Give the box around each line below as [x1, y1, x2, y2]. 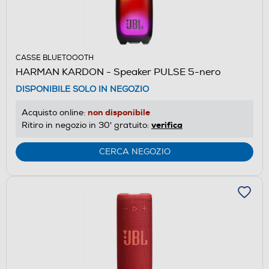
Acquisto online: [22, 107, 88, 118]
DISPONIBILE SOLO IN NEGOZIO [16, 84, 149, 95]
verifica [151, 119, 183, 131]
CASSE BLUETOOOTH [16, 53, 94, 63]
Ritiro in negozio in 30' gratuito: [22, 120, 151, 131]
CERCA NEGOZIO [98, 147, 171, 157]
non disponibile [88, 107, 150, 118]
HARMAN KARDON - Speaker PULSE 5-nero [16, 66, 221, 79]
